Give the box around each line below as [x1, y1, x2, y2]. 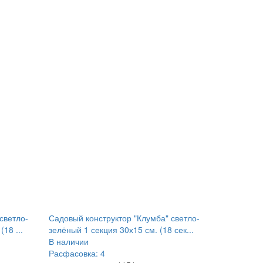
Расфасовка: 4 [49, 247, 106, 259]
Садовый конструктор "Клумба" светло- [49, 212, 200, 224]
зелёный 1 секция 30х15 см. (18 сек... [49, 224, 194, 235]
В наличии [49, 235, 89, 247]
